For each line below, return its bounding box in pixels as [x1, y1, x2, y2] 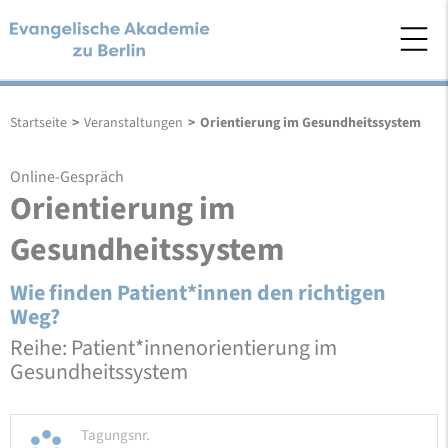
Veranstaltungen [84, 113, 183, 133]
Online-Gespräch [10, 166, 124, 188]
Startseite [10, 113, 67, 133]
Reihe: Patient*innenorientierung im [10, 332, 337, 364]
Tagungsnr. [81, 425, 150, 446]
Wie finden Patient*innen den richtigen [10, 277, 386, 309]
